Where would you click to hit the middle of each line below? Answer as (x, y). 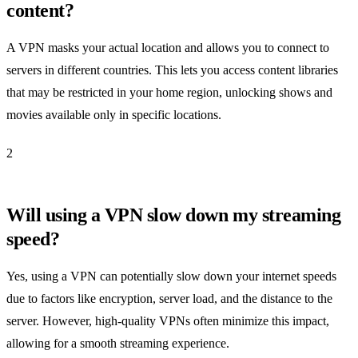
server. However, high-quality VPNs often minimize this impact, (168, 320)
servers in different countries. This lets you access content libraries (172, 70)
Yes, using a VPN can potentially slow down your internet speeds (171, 276)
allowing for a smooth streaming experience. (118, 343)
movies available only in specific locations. (114, 114)
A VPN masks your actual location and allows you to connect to (168, 47)
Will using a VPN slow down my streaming (174, 215)
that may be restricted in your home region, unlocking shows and (169, 92)
